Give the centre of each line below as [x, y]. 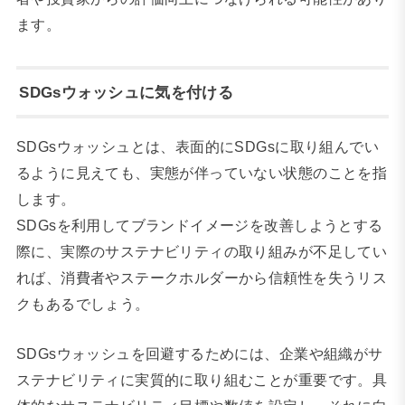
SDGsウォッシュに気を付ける [126, 93]
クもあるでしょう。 [83, 303]
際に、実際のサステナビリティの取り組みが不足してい [202, 251]
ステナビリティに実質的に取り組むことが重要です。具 [202, 380]
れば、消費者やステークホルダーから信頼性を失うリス [202, 277]
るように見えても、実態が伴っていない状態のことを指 [202, 172]
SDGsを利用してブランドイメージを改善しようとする [199, 225]
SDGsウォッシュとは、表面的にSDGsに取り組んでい [198, 146]
